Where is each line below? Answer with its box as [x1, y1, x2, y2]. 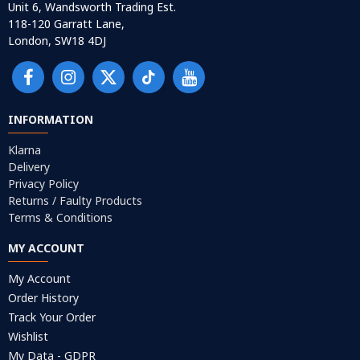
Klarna [8, 142, 41, 158]
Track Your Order [8, 309, 96, 325]
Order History [8, 290, 79, 306]
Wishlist [8, 329, 48, 345]
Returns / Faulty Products [8, 193, 142, 209]
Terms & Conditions [8, 210, 112, 226]
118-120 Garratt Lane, [8, 16, 125, 32]
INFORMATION [8, 112, 93, 128]
